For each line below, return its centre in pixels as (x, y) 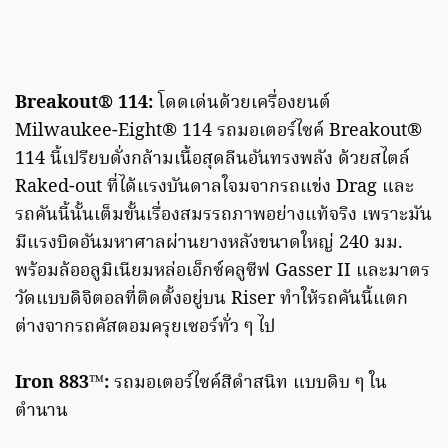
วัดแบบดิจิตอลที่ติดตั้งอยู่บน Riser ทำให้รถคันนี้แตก (211, 299)
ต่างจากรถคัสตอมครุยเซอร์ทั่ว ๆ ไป (145, 327)
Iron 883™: (64, 383)
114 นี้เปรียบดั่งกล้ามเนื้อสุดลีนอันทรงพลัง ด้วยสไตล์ (212, 159)
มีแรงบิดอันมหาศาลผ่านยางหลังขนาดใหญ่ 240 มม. (209, 243)
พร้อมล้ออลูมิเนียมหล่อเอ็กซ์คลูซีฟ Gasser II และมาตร (222, 271)
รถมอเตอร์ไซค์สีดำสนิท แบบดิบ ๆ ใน (250, 383)
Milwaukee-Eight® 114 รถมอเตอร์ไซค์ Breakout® (218, 131)
